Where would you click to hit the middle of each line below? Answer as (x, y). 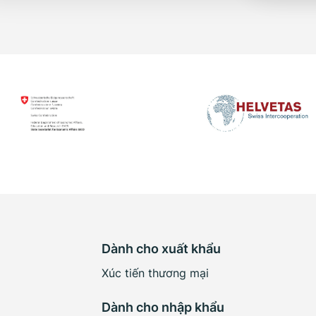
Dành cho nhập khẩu (163, 307)
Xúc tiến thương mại (155, 273)
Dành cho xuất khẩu (161, 248)
